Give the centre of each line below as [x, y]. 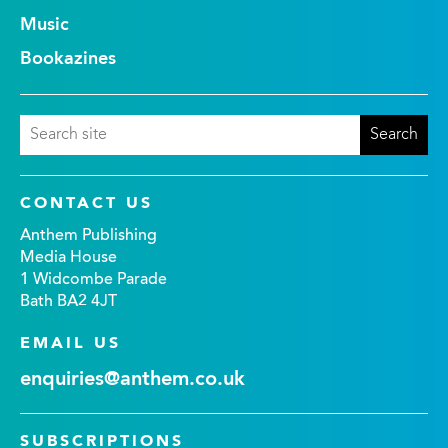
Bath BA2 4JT [68, 302]
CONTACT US [86, 204]
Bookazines [68, 59]
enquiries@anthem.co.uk [132, 380]
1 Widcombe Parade [93, 280]
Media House [68, 258]
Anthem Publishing [88, 236]
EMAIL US [70, 344]
